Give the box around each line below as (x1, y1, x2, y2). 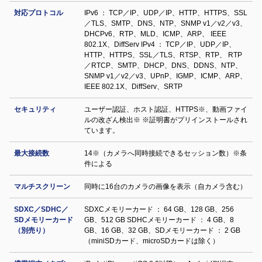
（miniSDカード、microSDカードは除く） (84, 237, 219, 245)
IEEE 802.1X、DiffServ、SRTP (84, 82, 182, 91)
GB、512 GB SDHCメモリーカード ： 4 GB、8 (84, 216, 234, 224)
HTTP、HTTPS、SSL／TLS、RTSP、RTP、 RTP (84, 51, 242, 59)
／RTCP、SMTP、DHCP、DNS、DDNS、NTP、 (84, 61, 242, 70)
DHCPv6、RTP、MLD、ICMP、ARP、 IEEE (84, 30, 226, 38)
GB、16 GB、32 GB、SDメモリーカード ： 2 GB (84, 226, 240, 235)
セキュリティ (14, 105, 56, 113)
